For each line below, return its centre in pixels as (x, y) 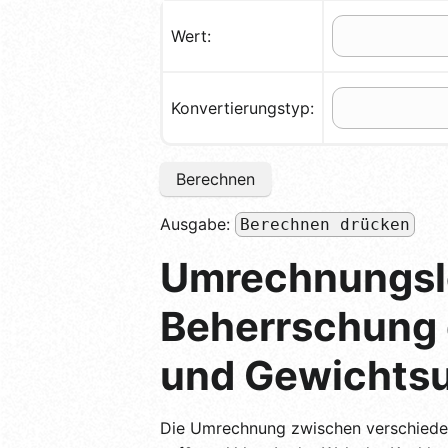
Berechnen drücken (325, 224)
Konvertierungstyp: (242, 107)
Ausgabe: (197, 223)
